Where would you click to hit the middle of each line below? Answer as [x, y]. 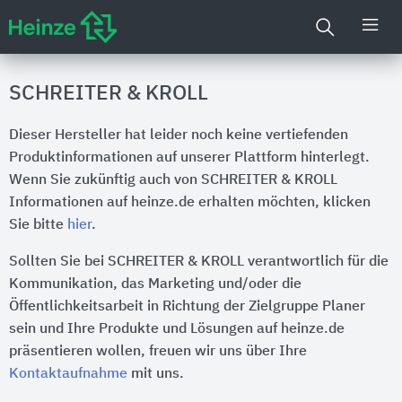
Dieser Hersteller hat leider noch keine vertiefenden [179, 135]
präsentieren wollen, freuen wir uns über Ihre [158, 352]
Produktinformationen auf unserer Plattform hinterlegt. [189, 158]
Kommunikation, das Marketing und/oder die [155, 284]
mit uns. [156, 374]
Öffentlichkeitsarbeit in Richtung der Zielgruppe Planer [187, 307]
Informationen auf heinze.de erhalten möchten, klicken [190, 203]
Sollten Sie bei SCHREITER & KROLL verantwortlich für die [199, 262]
